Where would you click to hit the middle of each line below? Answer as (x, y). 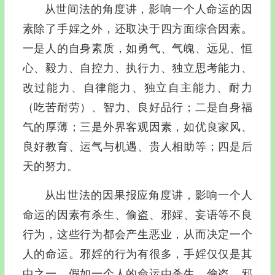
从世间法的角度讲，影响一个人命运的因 (148, 9)
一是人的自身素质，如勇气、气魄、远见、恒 (137, 48)
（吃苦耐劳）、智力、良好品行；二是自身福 (137, 107)
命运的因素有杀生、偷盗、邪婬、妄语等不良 (137, 215)
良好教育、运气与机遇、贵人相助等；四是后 (137, 146)
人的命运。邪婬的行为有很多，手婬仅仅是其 (137, 254)
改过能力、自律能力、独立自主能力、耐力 (137, 87)
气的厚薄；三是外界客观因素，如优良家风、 (137, 127)
